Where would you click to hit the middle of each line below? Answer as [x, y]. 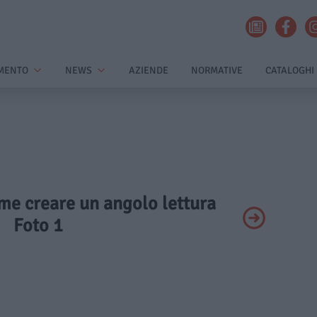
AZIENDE [149, 70]
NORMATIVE [217, 70]
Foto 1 [38, 226]
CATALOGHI [290, 70]
